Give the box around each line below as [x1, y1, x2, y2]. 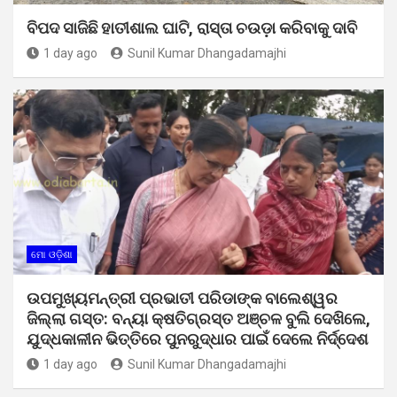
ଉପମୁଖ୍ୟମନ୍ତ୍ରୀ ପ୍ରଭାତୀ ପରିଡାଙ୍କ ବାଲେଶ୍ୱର [27, 288, 338, 307]
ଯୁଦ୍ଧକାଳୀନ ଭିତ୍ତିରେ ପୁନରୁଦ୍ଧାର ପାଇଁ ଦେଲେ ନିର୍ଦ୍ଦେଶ [27, 329, 368, 348]
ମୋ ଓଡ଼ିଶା [31, 248, 73, 261]
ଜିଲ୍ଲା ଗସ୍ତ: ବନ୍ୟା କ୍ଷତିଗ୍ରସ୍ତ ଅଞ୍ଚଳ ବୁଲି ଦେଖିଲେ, [27, 308, 370, 328]
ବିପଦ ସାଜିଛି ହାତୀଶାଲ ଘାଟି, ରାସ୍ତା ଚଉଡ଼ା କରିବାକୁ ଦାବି [27, 18, 357, 37]
